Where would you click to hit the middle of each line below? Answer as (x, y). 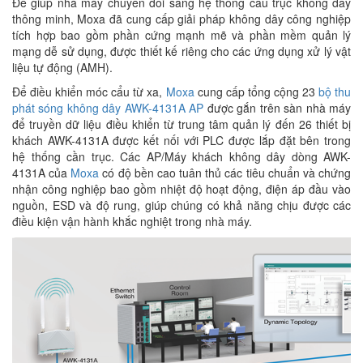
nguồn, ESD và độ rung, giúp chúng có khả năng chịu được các (181, 205)
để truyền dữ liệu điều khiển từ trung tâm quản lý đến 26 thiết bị (181, 124)
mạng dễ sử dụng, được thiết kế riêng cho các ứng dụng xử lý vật (181, 51)
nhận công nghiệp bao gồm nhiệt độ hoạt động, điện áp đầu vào (181, 188)
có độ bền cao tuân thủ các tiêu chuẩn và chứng (227, 172)
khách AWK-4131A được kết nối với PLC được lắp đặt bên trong (181, 140)
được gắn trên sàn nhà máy (278, 107)
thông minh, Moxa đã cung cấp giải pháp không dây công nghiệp (181, 18)
